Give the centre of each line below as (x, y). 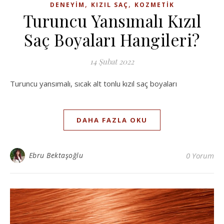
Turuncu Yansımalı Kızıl (112, 20)
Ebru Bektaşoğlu (56, 155)
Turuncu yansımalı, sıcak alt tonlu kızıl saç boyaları (96, 83)
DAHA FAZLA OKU (112, 120)
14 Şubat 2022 (112, 61)
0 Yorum (200, 155)
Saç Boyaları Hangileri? (112, 39)
